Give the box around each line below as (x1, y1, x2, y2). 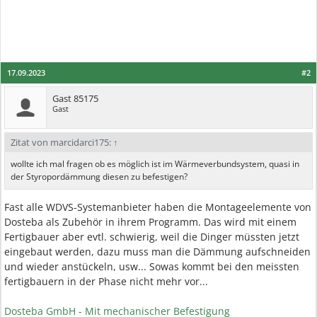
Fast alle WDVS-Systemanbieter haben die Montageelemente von (4, 200, 311, 214)
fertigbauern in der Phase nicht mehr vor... (4, 275, 208, 288)
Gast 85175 (52, 92, 98, 105)
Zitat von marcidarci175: (11, 136, 113, 149)
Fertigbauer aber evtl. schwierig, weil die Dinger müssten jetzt (4, 230, 299, 243)
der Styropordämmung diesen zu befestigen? (11, 171, 188, 183)
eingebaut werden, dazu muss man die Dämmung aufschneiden (4, 245, 311, 258)
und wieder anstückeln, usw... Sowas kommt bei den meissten (4, 260, 299, 273)
